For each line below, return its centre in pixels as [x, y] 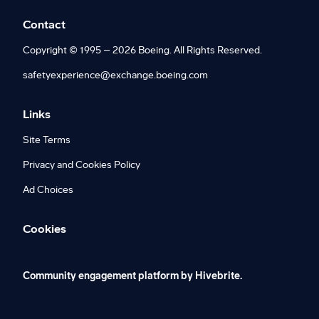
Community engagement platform [101, 276]
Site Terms [47, 140]
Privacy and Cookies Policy [82, 165]
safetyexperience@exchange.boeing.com [115, 75]
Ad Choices [48, 190]
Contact [44, 25]
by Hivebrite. [210, 276]
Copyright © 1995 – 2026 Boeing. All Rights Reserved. [142, 50]
